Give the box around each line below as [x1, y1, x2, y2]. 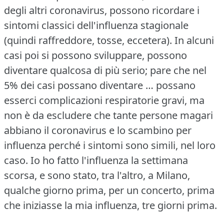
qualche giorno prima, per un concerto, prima [4, 183, 214, 197]
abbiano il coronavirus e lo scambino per [4, 123, 191, 137]
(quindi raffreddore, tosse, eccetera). [4, 33, 172, 47]
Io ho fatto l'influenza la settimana [30, 153, 188, 167]
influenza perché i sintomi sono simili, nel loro [4, 138, 215, 152]
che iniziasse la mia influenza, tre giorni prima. [4, 198, 217, 212]
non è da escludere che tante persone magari [4, 108, 213, 122]
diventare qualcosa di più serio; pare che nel [4, 63, 206, 77]
